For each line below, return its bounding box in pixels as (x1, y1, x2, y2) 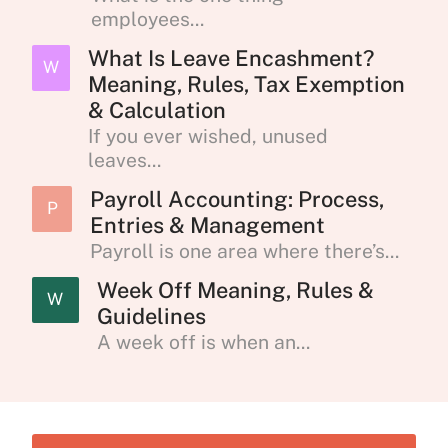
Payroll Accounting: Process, (90, 185, 385, 212)
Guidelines (96, 302, 206, 329)
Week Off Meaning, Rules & (96, 276, 374, 303)
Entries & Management (90, 211, 326, 238)
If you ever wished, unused (87, 125, 328, 148)
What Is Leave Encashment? (87, 44, 374, 71)
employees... (91, 8, 205, 31)
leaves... (87, 149, 161, 172)
